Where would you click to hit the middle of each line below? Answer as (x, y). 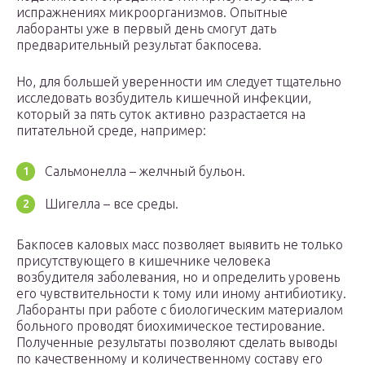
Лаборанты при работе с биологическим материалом (180, 310)
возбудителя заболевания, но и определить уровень (178, 277)
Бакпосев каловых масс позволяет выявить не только (180, 245)
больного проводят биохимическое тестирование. (171, 326)
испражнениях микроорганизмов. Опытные (152, 13)
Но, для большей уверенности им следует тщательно (179, 82)
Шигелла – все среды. (112, 204)
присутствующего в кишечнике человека (143, 261)
